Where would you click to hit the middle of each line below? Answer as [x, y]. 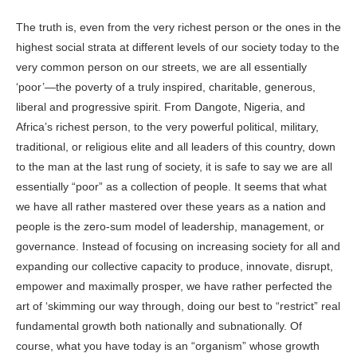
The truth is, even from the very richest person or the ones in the [178, 27]
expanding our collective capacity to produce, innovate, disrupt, [175, 266]
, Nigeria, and [271, 106]
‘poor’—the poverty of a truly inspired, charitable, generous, [166, 86]
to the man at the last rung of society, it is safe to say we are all [174, 166]
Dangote [216, 106]
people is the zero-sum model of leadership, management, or [170, 226]
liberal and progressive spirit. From [105, 106]
